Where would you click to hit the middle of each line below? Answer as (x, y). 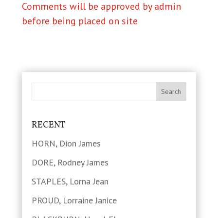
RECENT (48, 125)
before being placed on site (80, 21)
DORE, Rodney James (70, 162)
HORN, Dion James (66, 143)
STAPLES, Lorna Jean (70, 181)
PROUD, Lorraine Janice (74, 200)
